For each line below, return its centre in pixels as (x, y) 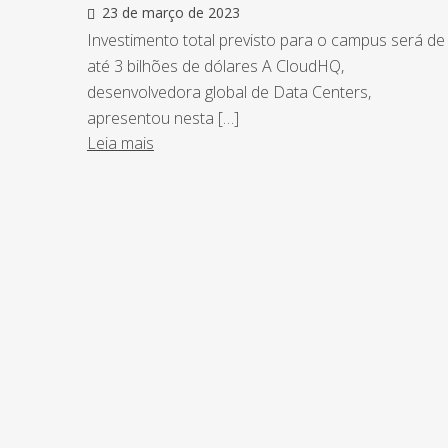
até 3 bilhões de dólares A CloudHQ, (215, 66)
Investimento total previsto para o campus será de (266, 40)
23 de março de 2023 (171, 13)
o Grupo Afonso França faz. (261, 351)
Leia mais (120, 143)
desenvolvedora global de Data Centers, (229, 92)
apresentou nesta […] (163, 118)
